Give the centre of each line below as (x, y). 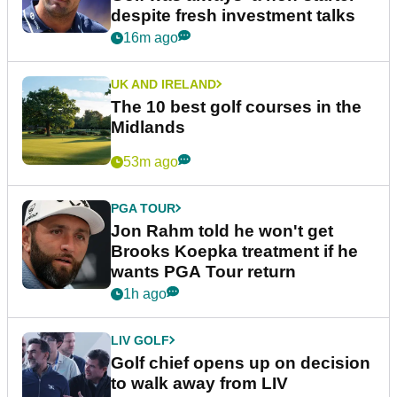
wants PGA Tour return (203, 271)
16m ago (151, 37)
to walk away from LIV (199, 383)
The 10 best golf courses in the (236, 106)
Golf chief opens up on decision (241, 362)
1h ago (145, 293)
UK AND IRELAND (163, 84)
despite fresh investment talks (233, 15)
